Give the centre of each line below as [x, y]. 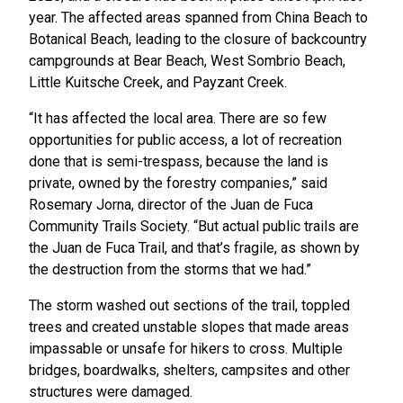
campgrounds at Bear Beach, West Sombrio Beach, [187, 61]
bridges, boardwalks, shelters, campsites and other [189, 371]
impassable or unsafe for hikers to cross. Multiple [186, 349]
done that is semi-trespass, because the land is [179, 162]
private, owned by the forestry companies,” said [178, 184]
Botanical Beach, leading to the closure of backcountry [198, 40]
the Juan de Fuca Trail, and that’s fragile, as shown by [194, 248]
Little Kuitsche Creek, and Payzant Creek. [160, 83]
